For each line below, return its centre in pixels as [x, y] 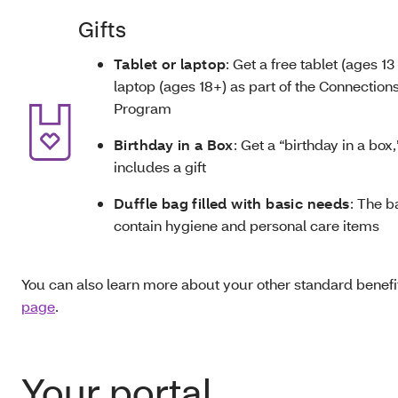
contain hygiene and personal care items [247, 225]
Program [143, 108]
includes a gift [160, 167]
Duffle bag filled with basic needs [232, 203]
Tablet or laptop [170, 64]
